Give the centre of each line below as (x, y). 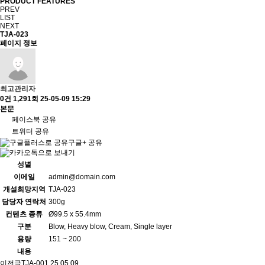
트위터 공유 (30, 132)
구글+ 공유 (85, 143)
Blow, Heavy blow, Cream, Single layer (110, 227)
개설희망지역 (24, 190)
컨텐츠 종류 (24, 214)
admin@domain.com (82, 177)
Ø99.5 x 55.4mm (75, 214)
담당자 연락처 (24, 202)
